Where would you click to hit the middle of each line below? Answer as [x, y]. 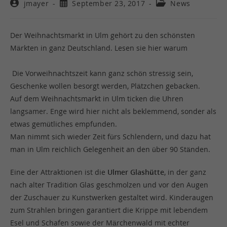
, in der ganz [185, 172]
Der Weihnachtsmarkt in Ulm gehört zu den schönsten [103, 35]
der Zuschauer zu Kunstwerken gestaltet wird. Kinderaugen [112, 197]
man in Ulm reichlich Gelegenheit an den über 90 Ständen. [110, 149]
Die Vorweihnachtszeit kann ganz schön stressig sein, [103, 73]
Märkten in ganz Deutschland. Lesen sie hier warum [99, 48]
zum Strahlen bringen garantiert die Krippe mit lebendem [109, 210]
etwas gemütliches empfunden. [64, 124]
